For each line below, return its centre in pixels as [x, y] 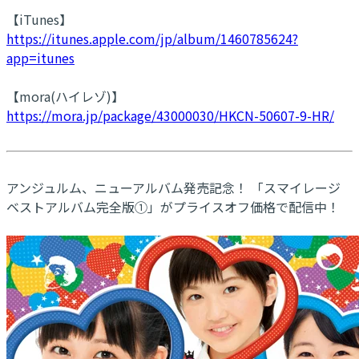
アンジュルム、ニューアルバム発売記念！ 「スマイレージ [173, 187]
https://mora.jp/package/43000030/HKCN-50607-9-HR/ [170, 115]
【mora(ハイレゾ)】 [65, 96]
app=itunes [40, 57]
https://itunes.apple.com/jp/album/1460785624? [152, 38]
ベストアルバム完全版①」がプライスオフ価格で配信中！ [173, 206]
